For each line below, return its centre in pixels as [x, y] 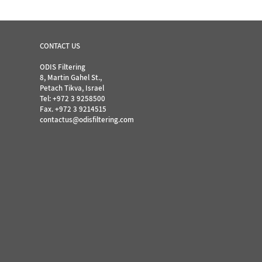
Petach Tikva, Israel [72, 88]
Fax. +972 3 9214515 [73, 109]
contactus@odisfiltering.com [87, 120]
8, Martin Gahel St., [71, 78]
